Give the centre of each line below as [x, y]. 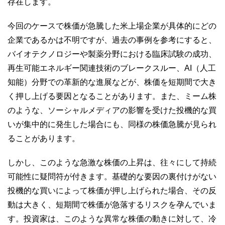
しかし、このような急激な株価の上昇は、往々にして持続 [112, 162]
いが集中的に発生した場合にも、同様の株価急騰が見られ [112, 124]
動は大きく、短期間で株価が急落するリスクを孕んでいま [112, 204]
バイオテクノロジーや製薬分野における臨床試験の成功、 [112, 54]
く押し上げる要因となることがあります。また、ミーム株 [112, 96]
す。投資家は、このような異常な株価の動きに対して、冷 [112, 218]
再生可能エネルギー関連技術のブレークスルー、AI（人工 [112, 68]
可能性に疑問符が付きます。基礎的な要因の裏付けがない [112, 176]
